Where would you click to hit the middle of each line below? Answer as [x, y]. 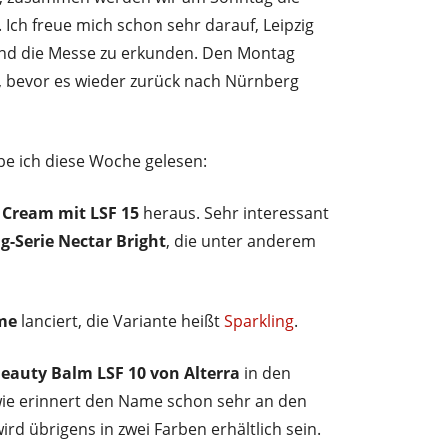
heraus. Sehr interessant [234, 212]
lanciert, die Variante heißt [120, 320]
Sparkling [259, 320]
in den [265, 372]
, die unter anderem [241, 240]
